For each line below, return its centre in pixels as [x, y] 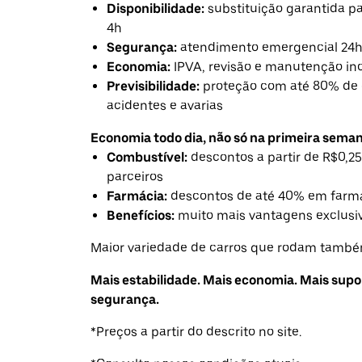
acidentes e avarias [165, 106]
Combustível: [147, 158]
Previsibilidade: [153, 86]
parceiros [135, 177]
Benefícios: [141, 216]
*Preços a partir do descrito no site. [196, 332]
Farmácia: [137, 196]
